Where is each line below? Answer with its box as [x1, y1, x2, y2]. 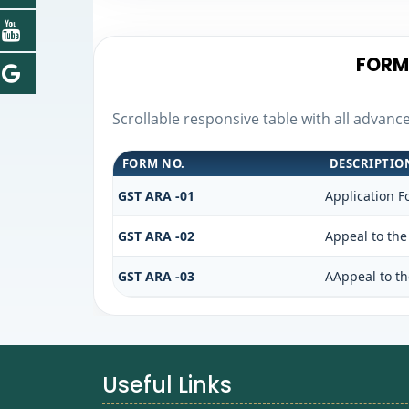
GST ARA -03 [117, 267, 194, 285]
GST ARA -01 [117, 186, 194, 204]
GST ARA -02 [117, 226, 194, 245]
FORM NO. [121, 154, 185, 172]
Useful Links [101, 370, 232, 400]
